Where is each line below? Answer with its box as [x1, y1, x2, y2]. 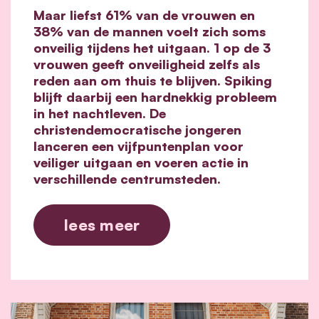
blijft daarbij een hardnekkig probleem [33, 88, 277, 105]
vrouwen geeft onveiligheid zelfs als [33, 56, 260, 72]
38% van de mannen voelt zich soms [33, 23, 266, 39]
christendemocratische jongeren [33, 121, 241, 137]
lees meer [64, 214, 140, 234]
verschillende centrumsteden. [33, 170, 221, 187]
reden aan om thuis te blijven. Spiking [33, 72, 272, 88]
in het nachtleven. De [33, 105, 166, 121]
